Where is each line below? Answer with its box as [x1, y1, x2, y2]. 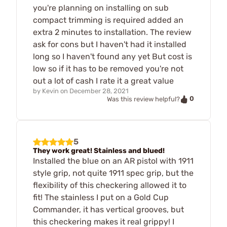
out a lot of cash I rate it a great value [33, 75, 174, 86]
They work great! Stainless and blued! [33, 146, 165, 155]
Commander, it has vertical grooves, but [33, 204, 184, 214]
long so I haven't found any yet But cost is [33, 51, 192, 61]
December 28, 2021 [69, 87, 129, 95]
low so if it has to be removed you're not [33, 63, 183, 73]
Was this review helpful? [107, 95, 180, 103]
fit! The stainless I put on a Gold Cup [33, 192, 169, 202]
